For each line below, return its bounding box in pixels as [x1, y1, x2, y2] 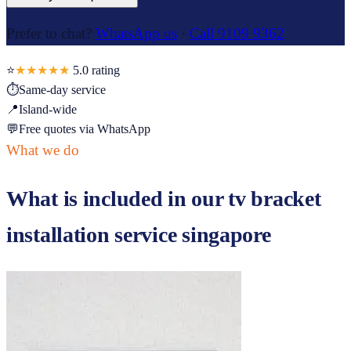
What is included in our [6, 186, 229, 211]
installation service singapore [6, 222, 271, 247]
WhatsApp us [96, 25, 177, 42]
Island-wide [19, 103, 77, 117]
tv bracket [228, 186, 321, 211]
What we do [6, 142, 79, 159]
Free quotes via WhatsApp [19, 122, 150, 136]
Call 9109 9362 [190, 25, 284, 42]
